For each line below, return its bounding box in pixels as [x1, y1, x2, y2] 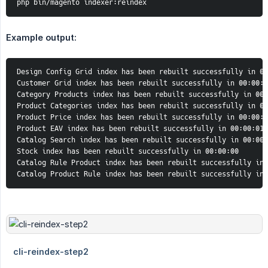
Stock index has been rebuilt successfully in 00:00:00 [17, 147, 239, 157]
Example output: [6, 32, 77, 43]
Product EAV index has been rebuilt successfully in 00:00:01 [17, 124, 264, 134]
